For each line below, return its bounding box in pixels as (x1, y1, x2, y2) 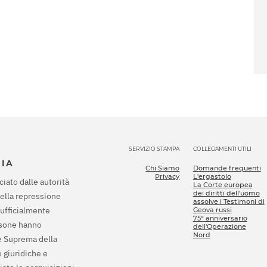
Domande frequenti (193, 164, 261, 173)
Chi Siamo (145, 164, 180, 173)
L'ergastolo (193, 172, 231, 181)
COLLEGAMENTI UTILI (193, 145, 252, 153)
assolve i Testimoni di (193, 197, 265, 206)
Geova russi (193, 206, 232, 215)
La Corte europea (193, 181, 253, 190)
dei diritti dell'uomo (193, 189, 260, 198)
